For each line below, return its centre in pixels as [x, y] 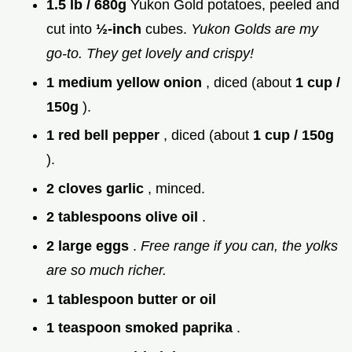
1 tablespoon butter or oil [131, 299]
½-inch [121, 29]
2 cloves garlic [97, 188]
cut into [71, 29]
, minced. [176, 188]
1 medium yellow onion [126, 82]
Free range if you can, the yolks [239, 246]
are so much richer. [106, 270]
